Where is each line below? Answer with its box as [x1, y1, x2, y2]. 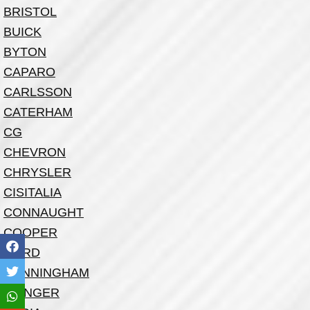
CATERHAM [3, 105, 73, 119]
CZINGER [3, 286, 60, 300]
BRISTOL [3, 5, 57, 19]
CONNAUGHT [3, 206, 84, 219]
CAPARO [3, 65, 55, 79]
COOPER [3, 226, 57, 239]
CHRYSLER [3, 165, 71, 179]
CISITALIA [3, 185, 62, 199]
